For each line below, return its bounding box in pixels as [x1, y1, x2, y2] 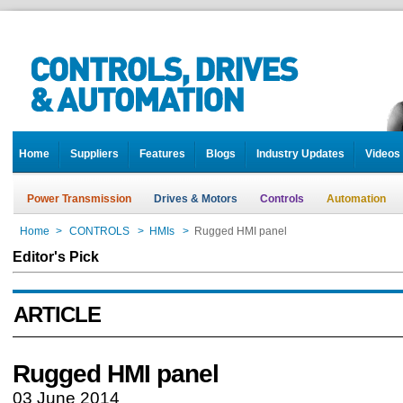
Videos [365, 148, 400, 160]
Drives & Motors [154, 193, 237, 205]
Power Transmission [27, 193, 131, 205]
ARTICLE [13, 302, 101, 327]
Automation [327, 193, 386, 205]
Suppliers [70, 148, 119, 160]
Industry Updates [256, 148, 345, 160]
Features [139, 148, 185, 160]
